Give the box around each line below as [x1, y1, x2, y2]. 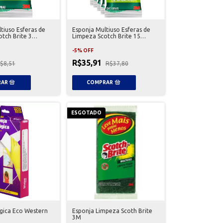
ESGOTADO [71, 110, 102, 116]
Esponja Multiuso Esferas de [72, 26, 150, 33]
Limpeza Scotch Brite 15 [72, 33, 140, 40]
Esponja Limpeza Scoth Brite [72, 207, 152, 214]
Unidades [72, 39, 98, 46]
